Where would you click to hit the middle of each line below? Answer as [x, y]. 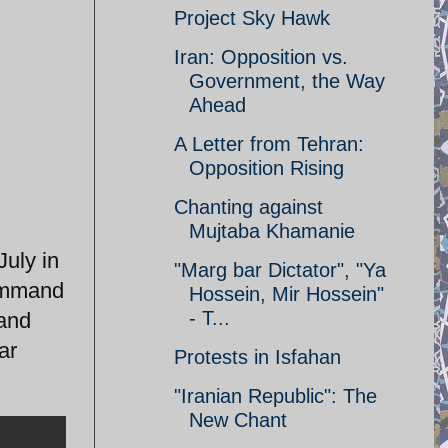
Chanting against [248, 207]
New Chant [238, 420]
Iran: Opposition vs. [261, 57]
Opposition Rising [266, 168]
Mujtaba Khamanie [272, 231]
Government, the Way [287, 81]
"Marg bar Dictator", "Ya [280, 270]
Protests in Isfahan [257, 357]
